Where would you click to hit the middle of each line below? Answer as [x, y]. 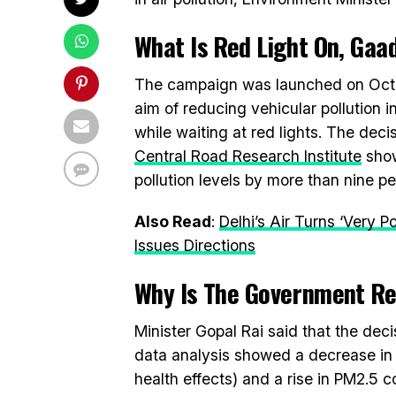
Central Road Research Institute [248, 156]
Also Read [173, 221]
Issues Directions [195, 245]
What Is [174, 46]
